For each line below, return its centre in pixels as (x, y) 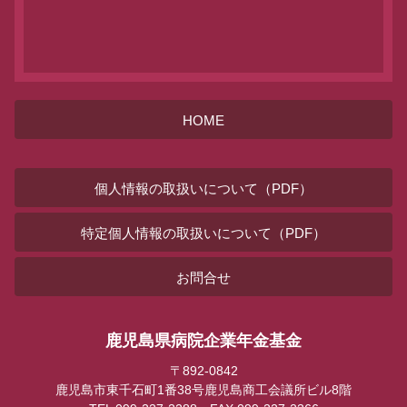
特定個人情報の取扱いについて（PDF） (203, 233)
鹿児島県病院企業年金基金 (203, 341)
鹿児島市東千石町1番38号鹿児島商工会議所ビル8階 (203, 390)
